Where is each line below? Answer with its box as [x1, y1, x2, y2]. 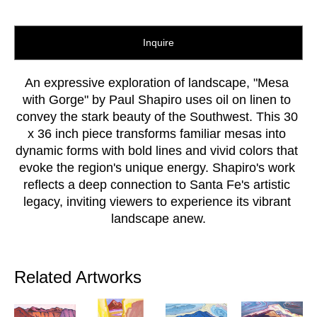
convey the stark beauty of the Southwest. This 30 [16, 109, 298, 124]
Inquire [143, 36, 174, 48]
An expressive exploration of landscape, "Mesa [25, 75, 289, 90]
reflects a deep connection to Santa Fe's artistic [23, 177, 290, 192]
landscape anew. [111, 211, 206, 226]
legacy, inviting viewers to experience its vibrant [23, 194, 291, 209]
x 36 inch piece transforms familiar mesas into [28, 126, 286, 141]
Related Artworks [14, 267, 142, 287]
